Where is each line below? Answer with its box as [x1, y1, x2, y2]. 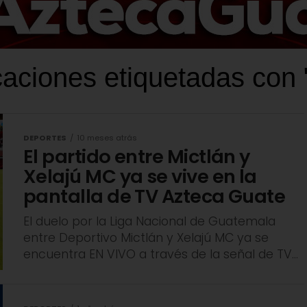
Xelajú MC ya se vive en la [23, 163, 257, 191]
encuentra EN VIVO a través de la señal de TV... [23, 246, 298, 263]
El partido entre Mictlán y [23, 143, 250, 171]
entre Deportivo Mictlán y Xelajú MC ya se [23, 230, 269, 247]
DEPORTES [23, 132, 66, 144]
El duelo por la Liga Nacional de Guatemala [23, 213, 275, 230]
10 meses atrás [77, 132, 137, 144]
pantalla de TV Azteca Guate [23, 183, 286, 210]
